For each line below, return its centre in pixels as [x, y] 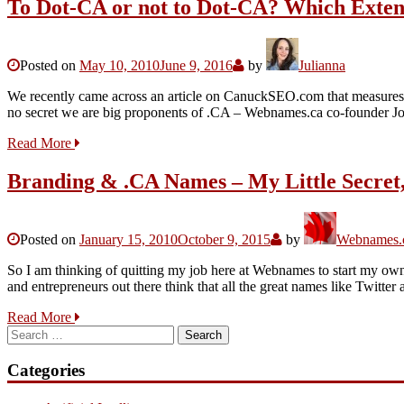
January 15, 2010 [129, 239]
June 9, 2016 [196, 65]
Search [26, 332]
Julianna [322, 65]
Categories [46, 371]
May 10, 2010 [119, 65]
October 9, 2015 [224, 239]
